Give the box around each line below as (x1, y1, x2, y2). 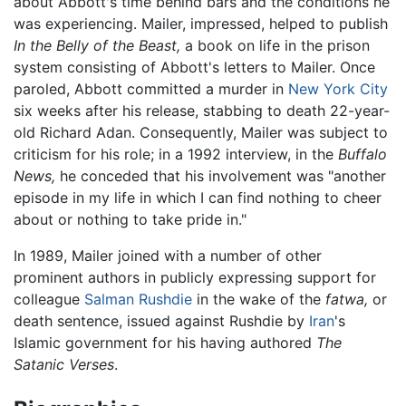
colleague (14, 290, 84, 309)
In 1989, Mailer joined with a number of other (14, 246, 322, 266)
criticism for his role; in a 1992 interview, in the (14, 145, 338, 164)
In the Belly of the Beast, (14, 36, 180, 55)
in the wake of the (192, 290, 325, 309)
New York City (288, 80, 388, 99)
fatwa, (325, 290, 368, 309)
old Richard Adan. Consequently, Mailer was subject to (14, 123, 388, 142)
